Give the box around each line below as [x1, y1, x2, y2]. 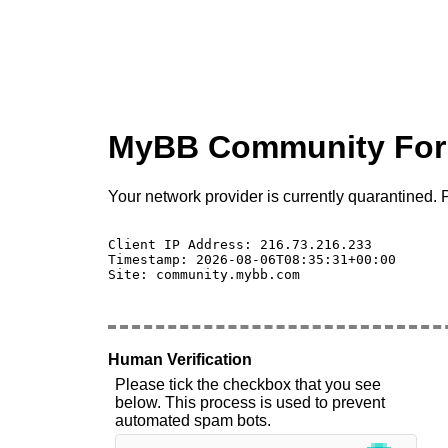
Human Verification [108, 350, 252, 368]
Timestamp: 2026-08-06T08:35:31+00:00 [108, 251, 396, 267]
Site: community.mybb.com [108, 266, 300, 282]
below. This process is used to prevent [115, 393, 385, 411]
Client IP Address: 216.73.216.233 [108, 236, 380, 252]
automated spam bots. [115, 411, 271, 429]
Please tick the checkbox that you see [115, 375, 381, 393]
